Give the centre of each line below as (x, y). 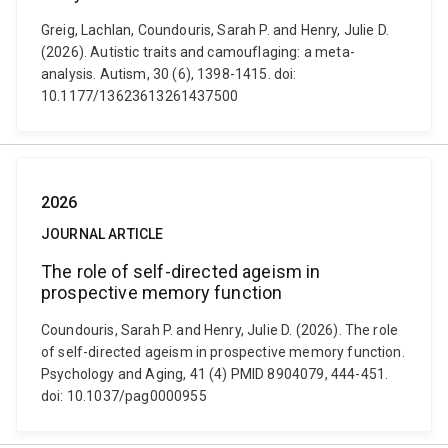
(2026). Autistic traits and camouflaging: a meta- (198, 52)
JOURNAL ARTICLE (102, 234)
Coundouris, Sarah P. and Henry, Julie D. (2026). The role (220, 330)
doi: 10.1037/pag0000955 (124, 396)
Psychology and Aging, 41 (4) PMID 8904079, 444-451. (215, 374)
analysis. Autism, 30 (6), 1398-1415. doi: (169, 74)
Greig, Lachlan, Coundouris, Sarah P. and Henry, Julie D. (215, 30)
